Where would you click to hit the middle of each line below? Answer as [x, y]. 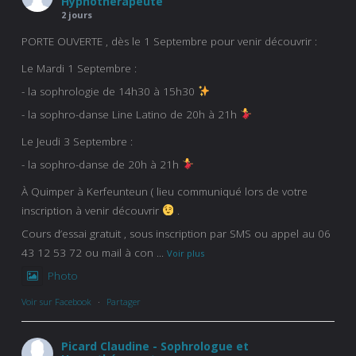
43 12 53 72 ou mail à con [87, 252]
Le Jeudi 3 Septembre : [77, 141]
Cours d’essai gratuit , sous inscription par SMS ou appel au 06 [176, 233]
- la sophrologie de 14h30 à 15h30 [110, 91]
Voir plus [186, 253]
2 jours [77, 14]
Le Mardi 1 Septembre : [79, 68]
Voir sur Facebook [56, 301]
